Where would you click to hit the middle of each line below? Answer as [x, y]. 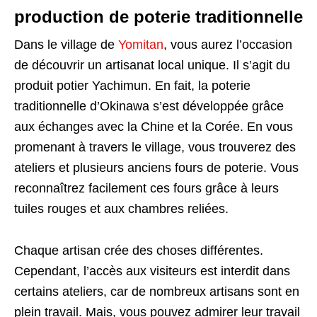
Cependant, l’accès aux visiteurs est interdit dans [152, 271]
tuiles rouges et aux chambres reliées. [121, 209]
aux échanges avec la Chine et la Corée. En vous [154, 127]
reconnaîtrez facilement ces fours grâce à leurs [146, 189]
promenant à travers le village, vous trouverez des [155, 148]
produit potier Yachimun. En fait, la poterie [132, 86]
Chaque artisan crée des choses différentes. [139, 251]
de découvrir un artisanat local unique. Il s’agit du [152, 65]
